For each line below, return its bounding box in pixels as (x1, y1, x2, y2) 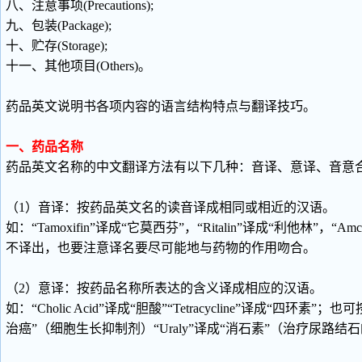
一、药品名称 (6, 140, 83, 154)
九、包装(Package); (6, 19, 112, 32)
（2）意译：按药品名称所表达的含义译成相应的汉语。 (6, 281, 322, 295)
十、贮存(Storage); (6, 39, 107, 53)
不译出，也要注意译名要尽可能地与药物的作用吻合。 (6, 241, 316, 255)
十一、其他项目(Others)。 (6, 59, 151, 73)
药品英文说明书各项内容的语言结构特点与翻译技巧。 (6, 99, 316, 113)
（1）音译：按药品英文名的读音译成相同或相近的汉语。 (6, 200, 335, 214)
